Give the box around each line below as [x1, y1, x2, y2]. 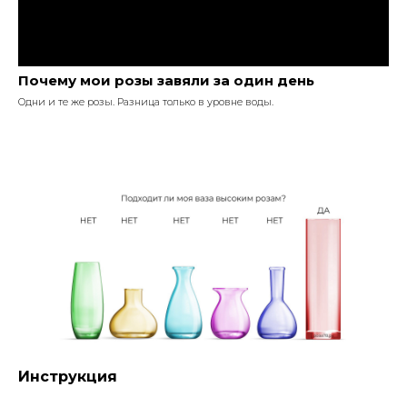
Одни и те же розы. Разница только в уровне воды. [18, 95, 273, 108]
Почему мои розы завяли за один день [18, 72, 314, 89]
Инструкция [18, 368, 117, 385]
